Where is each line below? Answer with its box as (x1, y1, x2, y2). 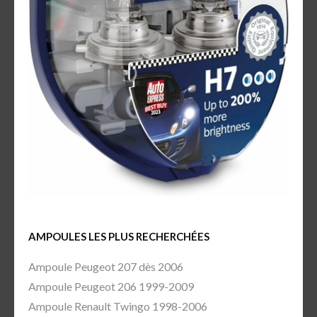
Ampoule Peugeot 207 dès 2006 (28, 260, 183, 274)
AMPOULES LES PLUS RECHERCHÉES (28, 230, 209, 243)
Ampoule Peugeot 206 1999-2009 (28, 279, 194, 294)
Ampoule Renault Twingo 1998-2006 (28, 299, 207, 313)
